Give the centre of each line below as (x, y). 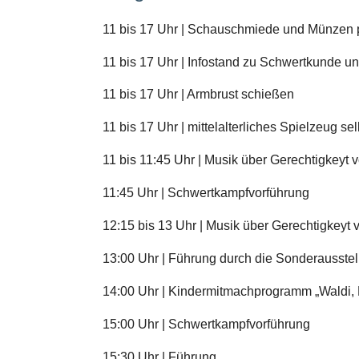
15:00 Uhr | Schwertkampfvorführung (206, 324)
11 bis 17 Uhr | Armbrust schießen (198, 95)
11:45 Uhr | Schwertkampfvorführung (206, 193)
